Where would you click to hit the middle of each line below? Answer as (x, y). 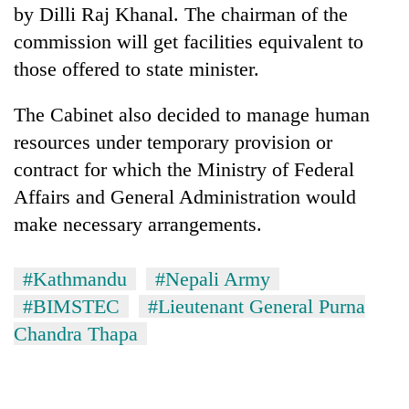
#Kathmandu (75, 278)
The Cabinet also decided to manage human (192, 114)
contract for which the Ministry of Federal (184, 169)
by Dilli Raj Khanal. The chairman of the (181, 14)
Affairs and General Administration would (188, 196)
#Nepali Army (213, 278)
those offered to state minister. (136, 68)
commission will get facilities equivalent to (189, 41)
